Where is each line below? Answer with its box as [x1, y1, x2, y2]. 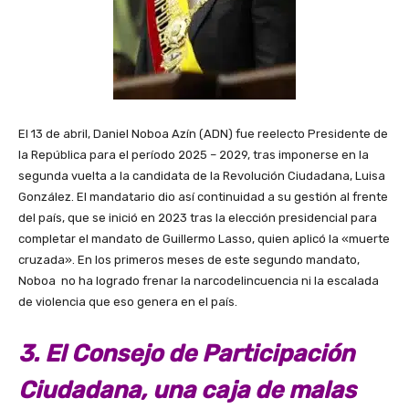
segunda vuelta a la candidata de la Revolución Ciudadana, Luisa [18, 169, 385, 184]
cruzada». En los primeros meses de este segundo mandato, [18, 253, 360, 267]
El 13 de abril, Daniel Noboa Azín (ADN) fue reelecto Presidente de [18, 127, 388, 142]
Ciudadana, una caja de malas [18, 376, 356, 405]
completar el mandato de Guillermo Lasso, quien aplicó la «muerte [18, 232, 390, 246]
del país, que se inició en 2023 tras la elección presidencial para [18, 211, 377, 225]
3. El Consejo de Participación [18, 340, 354, 369]
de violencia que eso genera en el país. [18, 295, 237, 309]
